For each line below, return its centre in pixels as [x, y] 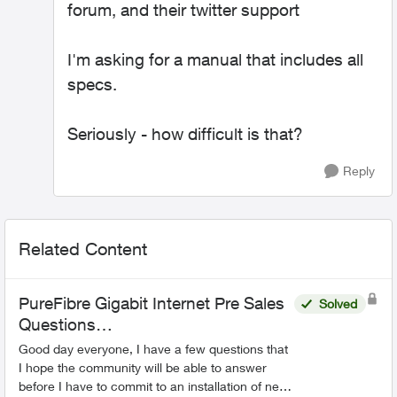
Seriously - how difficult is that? [185, 134]
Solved [338, 304]
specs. [92, 84]
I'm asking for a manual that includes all [215, 59]
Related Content [83, 249]
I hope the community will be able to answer [143, 367]
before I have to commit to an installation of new [154, 386]
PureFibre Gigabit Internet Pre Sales [152, 303]
